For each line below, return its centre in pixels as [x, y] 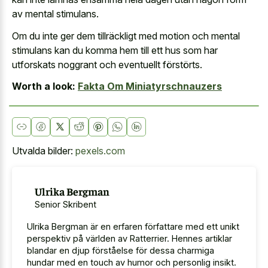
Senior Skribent [65, 204]
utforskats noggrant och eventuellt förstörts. [107, 64]
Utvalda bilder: [44, 151]
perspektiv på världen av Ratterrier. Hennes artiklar [130, 239]
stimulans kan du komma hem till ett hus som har [115, 50]
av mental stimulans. [55, 14]
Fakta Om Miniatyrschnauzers [150, 86]
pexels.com [100, 151]
